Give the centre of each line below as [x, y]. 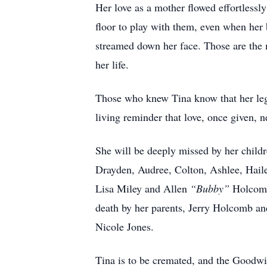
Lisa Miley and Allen [143, 188]
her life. [112, 64]
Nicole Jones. [125, 226]
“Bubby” [210, 188]
